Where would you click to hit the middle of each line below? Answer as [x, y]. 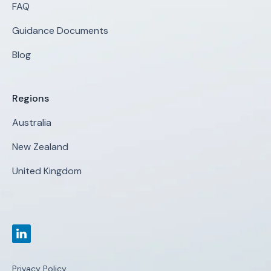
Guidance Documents [60, 31]
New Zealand [40, 147]
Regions [31, 99]
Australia [32, 123]
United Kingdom [47, 171]
